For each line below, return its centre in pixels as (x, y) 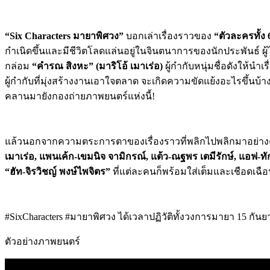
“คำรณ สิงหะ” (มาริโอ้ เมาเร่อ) (97, 66)
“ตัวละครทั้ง (241, 36)
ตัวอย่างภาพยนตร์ (42, 241)
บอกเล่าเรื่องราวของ (169, 36)
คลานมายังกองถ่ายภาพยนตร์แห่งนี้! (80, 96)
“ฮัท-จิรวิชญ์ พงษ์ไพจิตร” (58, 171)
